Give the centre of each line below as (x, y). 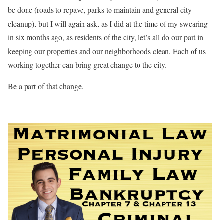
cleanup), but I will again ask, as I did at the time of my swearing (108, 23)
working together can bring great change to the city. (87, 64)
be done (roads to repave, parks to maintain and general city (100, 9)
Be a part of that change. (46, 86)
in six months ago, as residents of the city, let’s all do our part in (106, 37)
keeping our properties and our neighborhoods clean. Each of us (107, 51)
